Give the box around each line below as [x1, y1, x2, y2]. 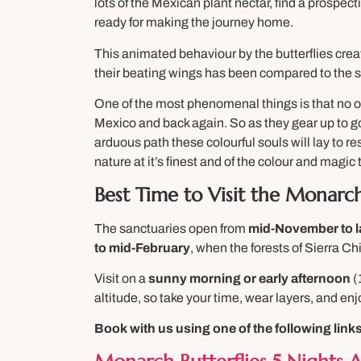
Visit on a [94, 272, 148, 286]
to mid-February [94, 240, 190, 255]
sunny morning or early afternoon [148, 272, 351, 286]
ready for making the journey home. [94, 15, 293, 30]
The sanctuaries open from [94, 221, 248, 235]
